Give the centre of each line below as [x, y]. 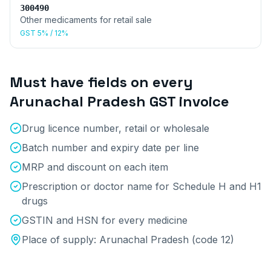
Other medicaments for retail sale [86, 20]
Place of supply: [60, 240]
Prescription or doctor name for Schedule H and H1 [142, 186]
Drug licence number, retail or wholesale [116, 128]
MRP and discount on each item [95, 167]
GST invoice [188, 101]
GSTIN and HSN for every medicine [105, 220]
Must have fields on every [101, 82]
